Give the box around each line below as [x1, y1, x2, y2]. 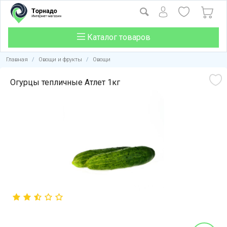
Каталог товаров [85, 32, 150, 42]
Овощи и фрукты [39, 56, 82, 63]
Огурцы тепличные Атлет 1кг [10, 78, 120, 87]
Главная [6, 56, 28, 63]
